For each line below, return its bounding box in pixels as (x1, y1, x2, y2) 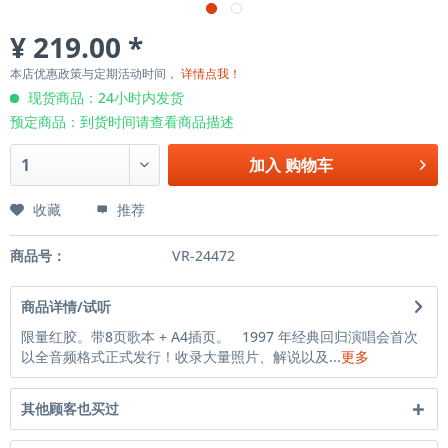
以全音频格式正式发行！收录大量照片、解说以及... (21, 347, 341, 366)
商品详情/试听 (21, 297, 111, 316)
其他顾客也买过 (21, 399, 119, 418)
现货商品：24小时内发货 (24, 88, 184, 107)
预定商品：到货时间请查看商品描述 (10, 112, 234, 131)
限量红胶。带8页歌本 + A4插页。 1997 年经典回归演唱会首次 (21, 327, 418, 346)
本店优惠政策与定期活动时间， (10, 65, 181, 82)
